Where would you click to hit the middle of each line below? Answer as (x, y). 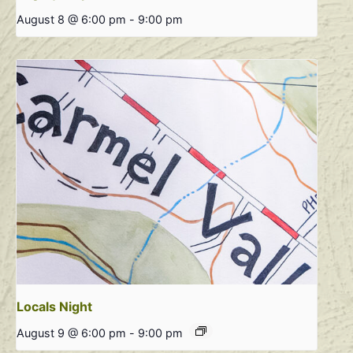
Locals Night (54, 307)
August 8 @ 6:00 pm (71, 19)
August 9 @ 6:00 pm (71, 333)
